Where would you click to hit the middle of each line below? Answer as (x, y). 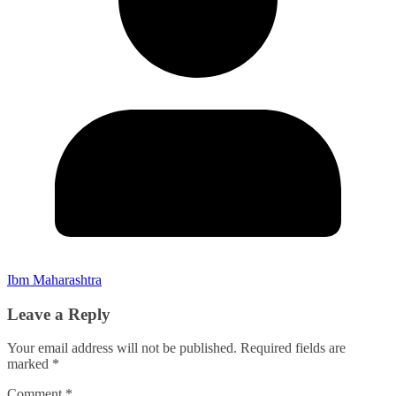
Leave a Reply (59, 314)
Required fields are (293, 348)
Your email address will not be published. (122, 348)
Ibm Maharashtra (54, 279)
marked (30, 364)
